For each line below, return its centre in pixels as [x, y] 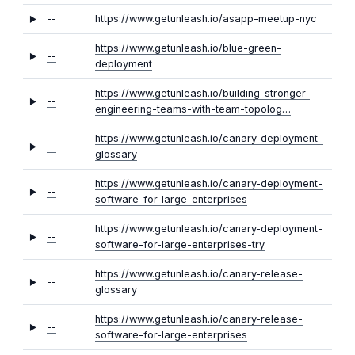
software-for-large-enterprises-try [180, 244]
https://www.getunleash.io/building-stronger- [202, 93]
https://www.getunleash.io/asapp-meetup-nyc [206, 18]
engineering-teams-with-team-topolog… [193, 109]
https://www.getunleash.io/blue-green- [188, 48]
